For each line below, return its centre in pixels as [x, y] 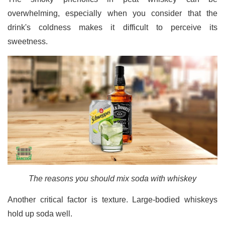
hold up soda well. [41, 214]
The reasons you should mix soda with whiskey [113, 179]
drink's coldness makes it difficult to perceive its [113, 27]
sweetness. [29, 41]
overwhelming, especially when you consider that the [113, 13]
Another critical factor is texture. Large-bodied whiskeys [113, 200]
